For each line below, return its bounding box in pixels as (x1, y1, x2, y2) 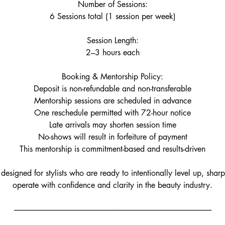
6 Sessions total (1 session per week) (49, 11, 176, 22)
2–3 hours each (85, 47, 140, 58)
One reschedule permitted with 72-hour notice (34, 107, 191, 118)
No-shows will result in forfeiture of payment (38, 132, 187, 142)
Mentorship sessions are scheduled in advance (34, 95, 191, 106)
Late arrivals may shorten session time (49, 120, 176, 130)
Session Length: (86, 35, 139, 46)
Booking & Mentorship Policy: (62, 71, 163, 82)
